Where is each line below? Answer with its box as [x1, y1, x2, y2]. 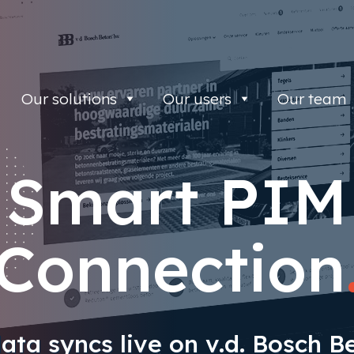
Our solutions [21, 89, 117, 108]
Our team [277, 89, 346, 108]
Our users [162, 89, 232, 108]
